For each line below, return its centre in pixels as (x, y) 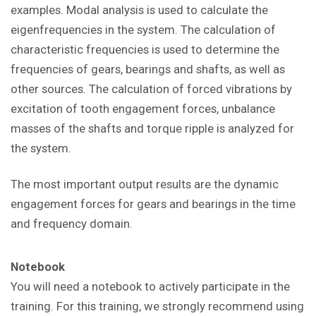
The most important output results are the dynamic (145, 184)
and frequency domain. (72, 223)
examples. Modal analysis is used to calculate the (139, 10)
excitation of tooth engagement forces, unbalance (143, 108)
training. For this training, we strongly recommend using (157, 306)
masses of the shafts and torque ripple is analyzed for (152, 128)
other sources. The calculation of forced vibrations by (151, 89)
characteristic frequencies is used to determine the (145, 49)
